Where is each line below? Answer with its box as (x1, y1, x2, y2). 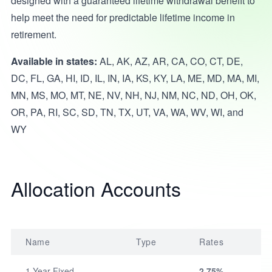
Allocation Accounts (10, 174, 181, 202)
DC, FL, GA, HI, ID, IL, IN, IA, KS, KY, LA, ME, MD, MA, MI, (10, 71, 259, 85)
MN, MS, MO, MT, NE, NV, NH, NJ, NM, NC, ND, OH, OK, (10, 88, 256, 102)
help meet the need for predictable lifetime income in (10, 10, 235, 24)
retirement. (10, 27, 56, 41)
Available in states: (10, 54, 97, 68)
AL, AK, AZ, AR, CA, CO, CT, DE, (97, 54, 243, 68)
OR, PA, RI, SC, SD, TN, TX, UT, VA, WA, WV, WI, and (10, 105, 243, 119)
